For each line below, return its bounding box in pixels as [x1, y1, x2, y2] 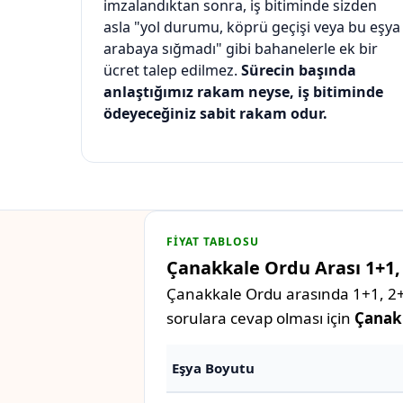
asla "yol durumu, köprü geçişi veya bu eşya [103, 17, 400, 38]
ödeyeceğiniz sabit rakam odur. [103, 103, 327, 124]
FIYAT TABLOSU [166, 234, 259, 250]
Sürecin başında [241, 60, 356, 81]
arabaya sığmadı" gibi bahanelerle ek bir [103, 39, 378, 59]
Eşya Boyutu [172, 359, 255, 378]
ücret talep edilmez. [103, 60, 241, 81]
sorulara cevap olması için [166, 308, 354, 329]
